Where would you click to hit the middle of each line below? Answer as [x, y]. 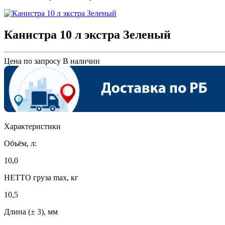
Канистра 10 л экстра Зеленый [87, 34]
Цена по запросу [32, 61]
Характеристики [32, 126]
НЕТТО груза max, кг [41, 177]
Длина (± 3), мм [31, 211]
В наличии [81, 61]
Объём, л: [20, 143]
